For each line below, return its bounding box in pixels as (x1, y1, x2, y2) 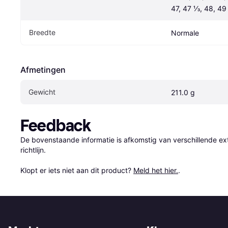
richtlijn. (20, 145, 46, 154)
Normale (171, 28, 199, 37)
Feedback (20, 116, 91, 135)
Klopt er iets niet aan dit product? (20, 165, 133, 175)
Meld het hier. (133, 165, 178, 175)
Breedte (29, 27, 55, 37)
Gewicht (28, 87, 55, 96)
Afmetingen (20, 64, 66, 75)
